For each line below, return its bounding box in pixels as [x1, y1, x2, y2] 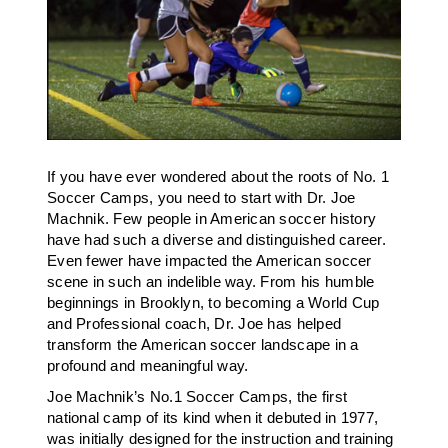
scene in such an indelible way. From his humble [47, 273, 375, 291]
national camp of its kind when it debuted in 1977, [47, 409, 379, 427]
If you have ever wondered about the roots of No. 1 [47, 168, 390, 186]
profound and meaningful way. [47, 357, 249, 375]
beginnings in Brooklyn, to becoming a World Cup [47, 294, 380, 312]
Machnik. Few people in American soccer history [47, 210, 377, 228]
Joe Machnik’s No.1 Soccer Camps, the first [47, 388, 348, 406]
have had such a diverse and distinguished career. [47, 231, 386, 249]
